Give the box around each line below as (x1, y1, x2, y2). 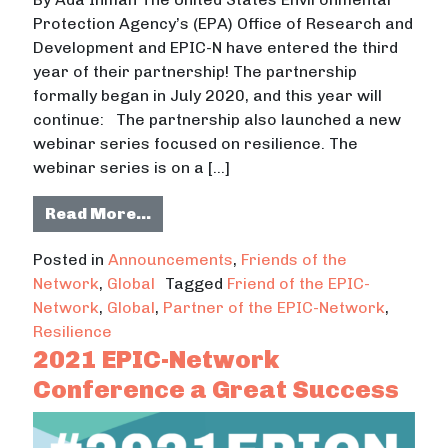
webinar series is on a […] (33, 157, 231, 177)
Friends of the (241, 249, 348, 269)
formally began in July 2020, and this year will (33, 85, 383, 105)
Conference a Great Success (33, 373, 400, 404)
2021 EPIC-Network (33, 343, 280, 374)
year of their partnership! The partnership (33, 61, 358, 81)
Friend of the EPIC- (227, 273, 371, 293)
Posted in (33, 249, 109, 269)
